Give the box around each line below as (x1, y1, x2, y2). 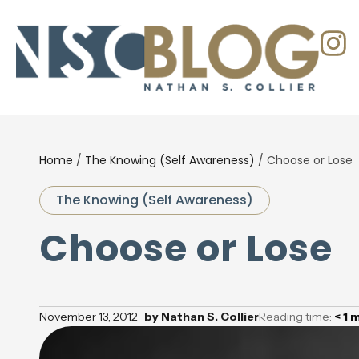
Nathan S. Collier (158, 309, 259, 324)
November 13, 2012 (38, 309, 138, 324)
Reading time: (258, 309, 334, 324)
